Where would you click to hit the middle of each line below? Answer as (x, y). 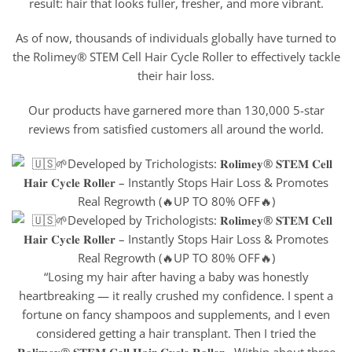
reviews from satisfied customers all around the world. (176, 128)
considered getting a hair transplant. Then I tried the (176, 333)
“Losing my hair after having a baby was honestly (176, 276)
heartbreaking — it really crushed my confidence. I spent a (176, 295)
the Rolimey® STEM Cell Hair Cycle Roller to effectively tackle (176, 57)
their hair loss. (176, 76)
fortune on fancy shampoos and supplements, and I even (176, 314)
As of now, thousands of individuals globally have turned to (176, 38)
